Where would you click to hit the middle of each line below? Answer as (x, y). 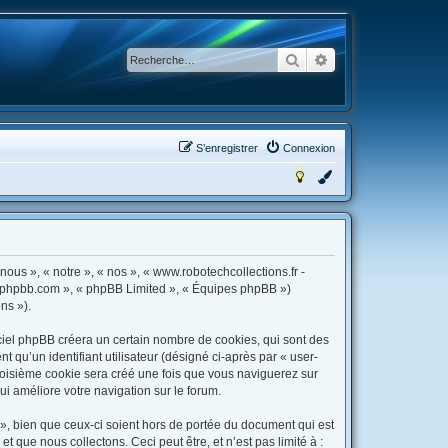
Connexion (309, 148)
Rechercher (334, 59)
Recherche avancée (387, 59)
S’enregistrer (227, 148)
